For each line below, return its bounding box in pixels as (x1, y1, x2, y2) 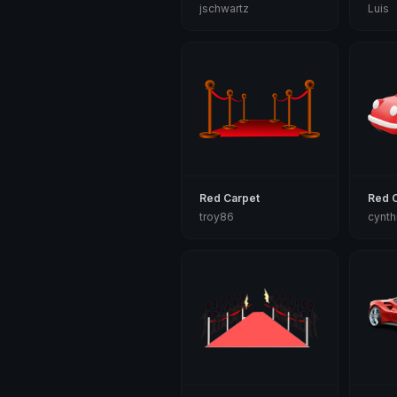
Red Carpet (199, 191, 260, 205)
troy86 (199, 210, 234, 223)
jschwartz (199, 2, 249, 15)
